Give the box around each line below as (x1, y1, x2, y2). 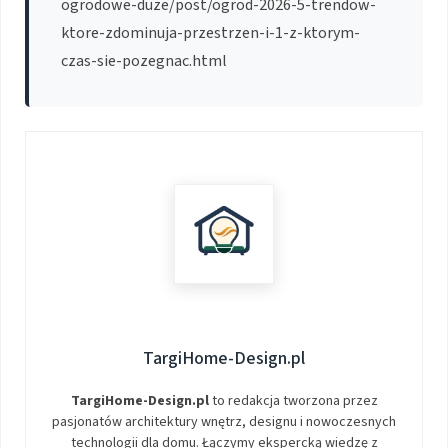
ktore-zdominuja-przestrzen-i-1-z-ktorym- (61, 21, 360, 44)
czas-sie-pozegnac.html (61, 49, 227, 72)
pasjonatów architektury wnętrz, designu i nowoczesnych (52, 411, 396, 432)
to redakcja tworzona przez (208, 390, 378, 411)
